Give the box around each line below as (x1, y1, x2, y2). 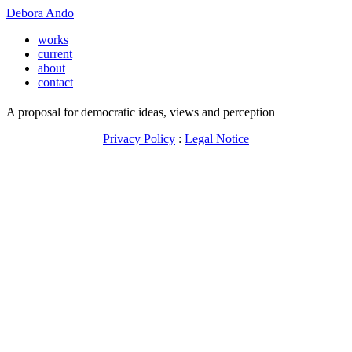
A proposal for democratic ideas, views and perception (6, 104, 275, 119)
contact (38, 75, 73, 89)
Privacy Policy (103, 131, 175, 145)
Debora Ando (6, 6, 74, 20)
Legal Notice (185, 131, 249, 145)
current (38, 47, 72, 60)
